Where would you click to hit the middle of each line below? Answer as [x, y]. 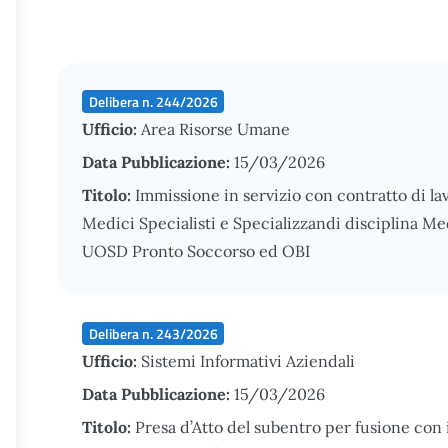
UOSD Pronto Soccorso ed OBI [196, 251]
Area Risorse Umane [215, 129]
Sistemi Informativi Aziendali [248, 361]
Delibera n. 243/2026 [153, 333]
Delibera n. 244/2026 [153, 101]
